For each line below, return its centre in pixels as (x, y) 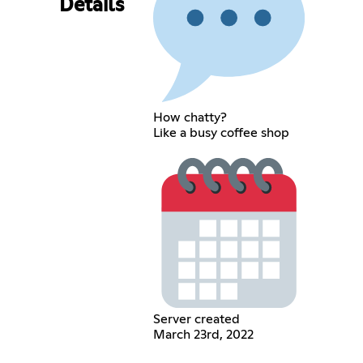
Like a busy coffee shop (221, 132)
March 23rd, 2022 (203, 335)
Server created (196, 320)
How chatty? (190, 117)
